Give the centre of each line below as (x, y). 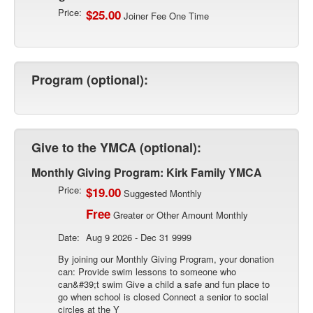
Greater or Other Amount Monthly (179, 214)
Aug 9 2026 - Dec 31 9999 (139, 237)
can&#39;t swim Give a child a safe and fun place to (164, 284)
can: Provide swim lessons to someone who (147, 271)
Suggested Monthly (161, 193)
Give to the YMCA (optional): (116, 147)
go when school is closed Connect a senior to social (163, 296)
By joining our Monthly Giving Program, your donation (166, 259)
